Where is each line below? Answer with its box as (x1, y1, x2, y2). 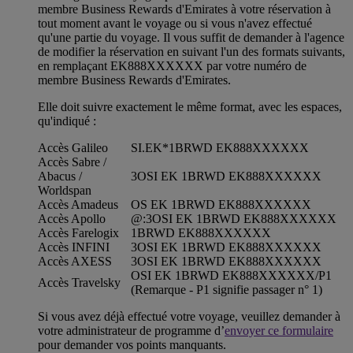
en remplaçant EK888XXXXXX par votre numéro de (38, 59, 307, 73)
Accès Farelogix (38, 226, 119, 240)
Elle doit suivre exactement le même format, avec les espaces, (38, 100, 342, 114)
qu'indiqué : (38, 114, 96, 128)
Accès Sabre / (38, 155, 106, 169)
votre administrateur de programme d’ (38, 324, 225, 338)
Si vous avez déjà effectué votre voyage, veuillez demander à (38, 310, 340, 324)
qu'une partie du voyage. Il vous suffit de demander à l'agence (38, 31, 344, 45)
